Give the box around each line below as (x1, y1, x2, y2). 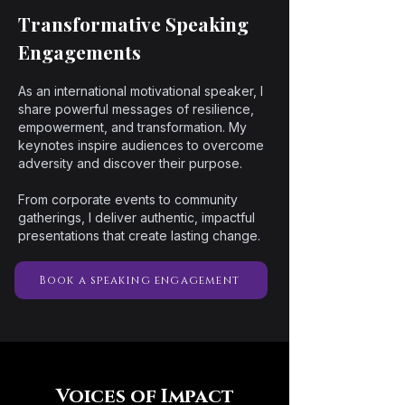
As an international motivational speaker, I (18, 83, 263, 99)
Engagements (18, 39, 141, 64)
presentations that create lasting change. (18, 228, 260, 243)
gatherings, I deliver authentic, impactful (18, 210, 255, 225)
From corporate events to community (18, 192, 238, 207)
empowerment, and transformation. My (18, 119, 247, 135)
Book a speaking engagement (38, 273, 240, 287)
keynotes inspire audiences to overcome (18, 137, 264, 153)
